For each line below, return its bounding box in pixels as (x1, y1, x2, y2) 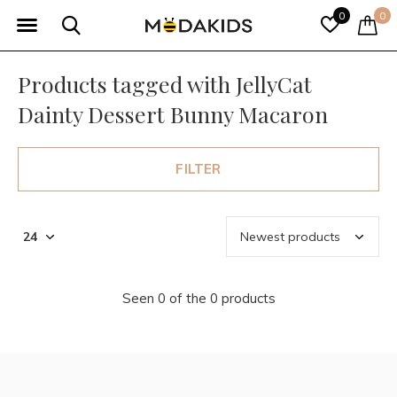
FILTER (175, 160, 222, 177)
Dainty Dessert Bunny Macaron (18, 99, 328, 128)
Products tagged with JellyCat (18, 69, 312, 98)
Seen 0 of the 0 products (121, 290, 276, 307)
